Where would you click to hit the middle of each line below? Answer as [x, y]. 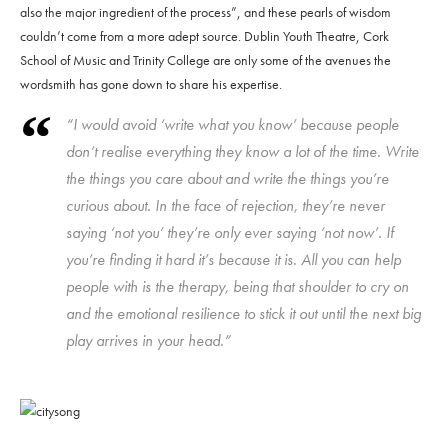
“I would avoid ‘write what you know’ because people [232, 124]
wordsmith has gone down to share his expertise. [151, 83]
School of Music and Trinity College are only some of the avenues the [205, 59]
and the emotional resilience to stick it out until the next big [243, 313]
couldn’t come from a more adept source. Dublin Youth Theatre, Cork [204, 35]
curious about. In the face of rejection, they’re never [225, 205]
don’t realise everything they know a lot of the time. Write [242, 151]
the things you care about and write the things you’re [227, 178]
